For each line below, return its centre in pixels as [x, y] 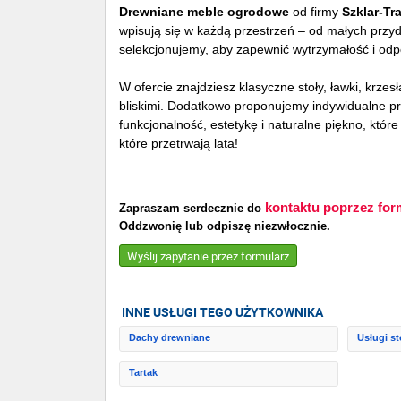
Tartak [143, 373]
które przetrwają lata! [179, 143]
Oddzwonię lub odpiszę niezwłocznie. [225, 226]
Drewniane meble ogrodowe [204, 12]
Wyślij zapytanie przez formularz [208, 256]
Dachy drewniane [170, 338]
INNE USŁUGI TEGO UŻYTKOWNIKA [222, 312]
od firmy [316, 12]
